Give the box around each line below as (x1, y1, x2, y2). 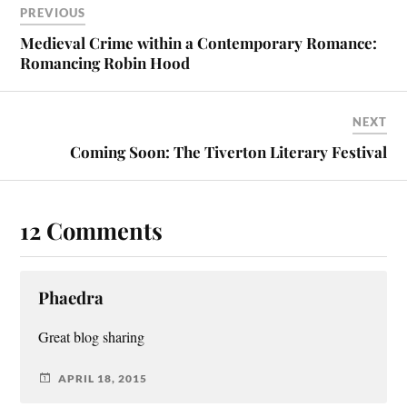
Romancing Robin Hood (20, 53, 191, 74)
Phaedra (38, 286, 104, 310)
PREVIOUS (20, 5, 86, 21)
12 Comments (20, 214, 164, 246)
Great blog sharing (38, 327, 145, 348)
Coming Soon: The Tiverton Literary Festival (69, 142, 387, 163)
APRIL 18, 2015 (58, 371, 148, 385)
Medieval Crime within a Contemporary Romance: (20, 33, 378, 54)
